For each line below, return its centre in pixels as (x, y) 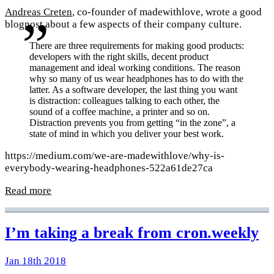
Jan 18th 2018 (35, 261)
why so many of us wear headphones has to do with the (136, 78)
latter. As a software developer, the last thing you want (133, 89)
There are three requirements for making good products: (137, 45)
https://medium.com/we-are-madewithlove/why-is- (115, 155)
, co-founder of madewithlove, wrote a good (167, 12)
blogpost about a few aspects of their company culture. (123, 24)
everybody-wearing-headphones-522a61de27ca (109, 168)
